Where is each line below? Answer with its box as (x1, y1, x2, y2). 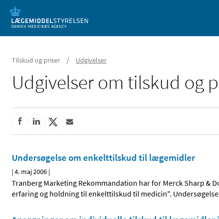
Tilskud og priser (12, 56, 60, 65)
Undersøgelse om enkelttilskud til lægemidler (12, 152, 195, 164)
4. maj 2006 (15, 167, 47, 176)
